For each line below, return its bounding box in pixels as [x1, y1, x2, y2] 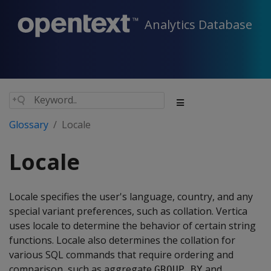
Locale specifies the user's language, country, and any [9, 190, 253, 203]
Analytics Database [145, 16, 252, 33]
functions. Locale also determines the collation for [9, 233, 235, 247]
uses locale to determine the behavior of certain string [9, 219, 256, 232]
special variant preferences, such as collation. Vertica [9, 204, 247, 218]
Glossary [9, 118, 48, 131]
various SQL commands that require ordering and [9, 248, 233, 261]
